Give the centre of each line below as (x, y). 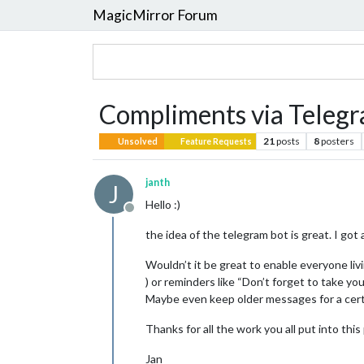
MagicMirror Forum (155, 15)
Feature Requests (215, 141)
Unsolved (137, 141)
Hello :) (163, 204)
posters (338, 141)
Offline (148, 216)
